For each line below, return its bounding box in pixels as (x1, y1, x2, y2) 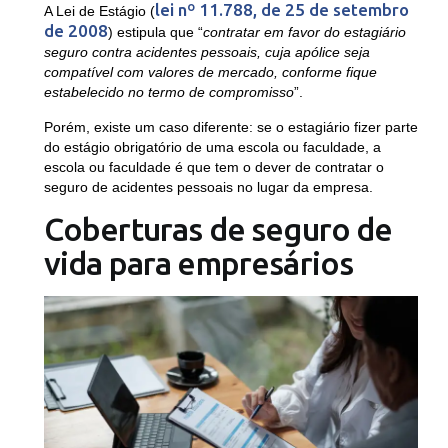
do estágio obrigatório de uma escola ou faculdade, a (43, 139, 381, 156)
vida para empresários (43, 245, 354, 282)
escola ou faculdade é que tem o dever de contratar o (43, 159, 384, 176)
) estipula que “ (107, 24, 203, 41)
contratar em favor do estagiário (202, 24, 406, 41)
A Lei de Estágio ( (43, 3, 155, 20)
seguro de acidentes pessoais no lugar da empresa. (43, 179, 373, 196)
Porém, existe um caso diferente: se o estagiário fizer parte (43, 119, 418, 136)
